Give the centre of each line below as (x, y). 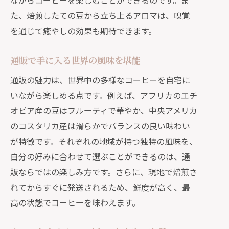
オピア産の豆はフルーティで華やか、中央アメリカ (104, 110)
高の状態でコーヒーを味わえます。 (75, 202)
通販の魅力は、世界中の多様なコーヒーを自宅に (100, 80)
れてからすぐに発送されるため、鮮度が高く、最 (100, 187)
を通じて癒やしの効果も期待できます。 (83, 31)
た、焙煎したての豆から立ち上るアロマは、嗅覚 (100, 15)
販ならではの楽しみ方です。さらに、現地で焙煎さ (104, 172)
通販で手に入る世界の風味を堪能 (75, 60)
